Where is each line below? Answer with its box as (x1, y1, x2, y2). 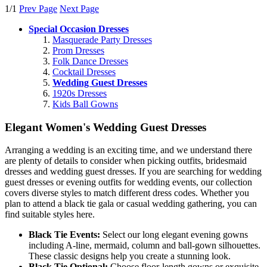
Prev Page (19, 3, 57, 14)
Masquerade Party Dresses (52, 34, 152, 45)
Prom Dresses (52, 45, 104, 55)
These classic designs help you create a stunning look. (29, 251, 231, 262)
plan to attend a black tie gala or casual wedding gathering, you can (5, 198, 257, 209)
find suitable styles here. (5, 209, 95, 220)
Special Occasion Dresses (29, 23, 129, 34)
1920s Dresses (52, 88, 107, 98)
